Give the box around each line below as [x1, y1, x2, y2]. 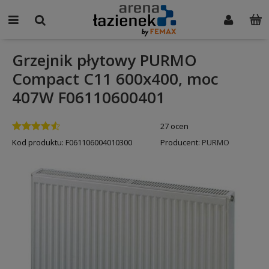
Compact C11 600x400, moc [12, 68, 219, 89]
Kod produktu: [12, 137, 64, 148]
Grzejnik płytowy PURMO [12, 49, 197, 71]
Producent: [160, 137, 202, 148]
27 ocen [160, 120, 189, 131]
